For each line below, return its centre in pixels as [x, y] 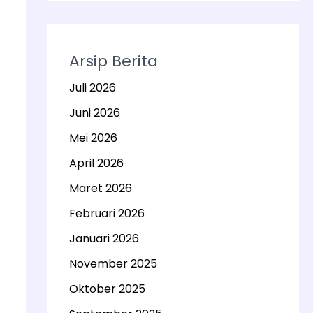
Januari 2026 [104, 239]
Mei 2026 [93, 138]
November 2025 [113, 264]
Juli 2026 [92, 88]
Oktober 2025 [107, 289]
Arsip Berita [113, 61]
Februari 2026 [107, 213]
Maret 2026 [100, 188]
